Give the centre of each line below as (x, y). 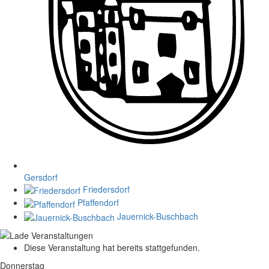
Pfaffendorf (98, 203)
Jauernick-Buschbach (158, 216)
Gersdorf (41, 177)
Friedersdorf (106, 189)
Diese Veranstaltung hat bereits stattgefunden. (112, 247)
